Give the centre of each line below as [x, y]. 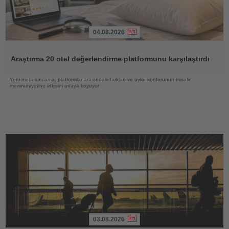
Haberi [16, 44]
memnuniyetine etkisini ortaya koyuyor [54, 85]
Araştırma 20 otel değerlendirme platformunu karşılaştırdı [110, 59]
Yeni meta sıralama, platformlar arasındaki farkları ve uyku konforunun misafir [100, 79]
